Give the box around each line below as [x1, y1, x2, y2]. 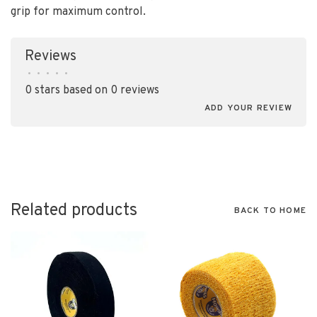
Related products [11, 200, 137, 221]
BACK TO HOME [234, 205, 306, 217]
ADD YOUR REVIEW [204, 103, 292, 114]
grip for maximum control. [11, 5, 146, 19]
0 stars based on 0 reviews [25, 83, 159, 98]
